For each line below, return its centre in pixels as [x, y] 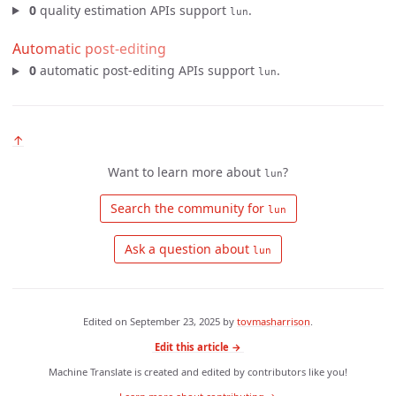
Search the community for [187, 209]
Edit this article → [198, 346]
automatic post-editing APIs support [147, 71]
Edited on [107, 322]
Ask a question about [187, 249]
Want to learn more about [186, 172]
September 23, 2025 [175, 322]
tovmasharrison [274, 322]
